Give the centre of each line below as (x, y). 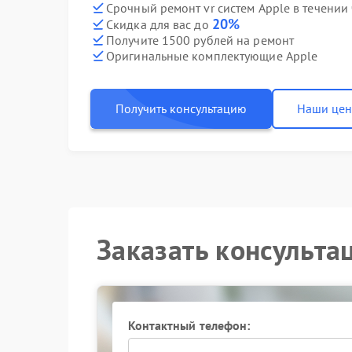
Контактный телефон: (189, 325)
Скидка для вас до (159, 24)
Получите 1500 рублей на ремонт (200, 40)
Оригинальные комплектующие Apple (212, 55)
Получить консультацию (181, 108)
